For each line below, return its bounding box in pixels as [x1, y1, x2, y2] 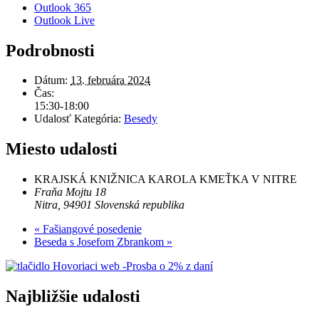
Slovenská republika [95, 199, 184, 211]
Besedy [124, 113, 157, 125]
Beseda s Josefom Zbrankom [34, 236, 167, 249]
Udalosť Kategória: [34, 113, 121, 125]
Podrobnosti [6, 41, 95, 60]
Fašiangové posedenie [40, 223, 142, 236]
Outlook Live [34, 14, 95, 26]
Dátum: [34, 74, 68, 87]
